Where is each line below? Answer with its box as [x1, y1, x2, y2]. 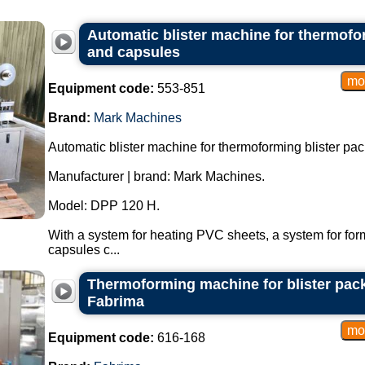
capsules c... [47, 243, 120, 257]
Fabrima [86, 293, 144, 310]
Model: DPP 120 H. [47, 199, 160, 213]
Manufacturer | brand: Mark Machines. [47, 169, 265, 183]
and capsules [86, 44, 180, 60]
